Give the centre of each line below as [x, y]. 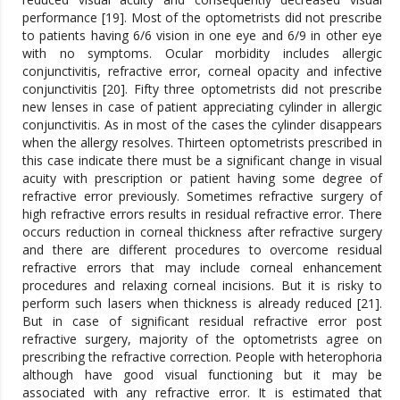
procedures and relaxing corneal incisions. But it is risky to [202, 285]
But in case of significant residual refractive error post [202, 321]
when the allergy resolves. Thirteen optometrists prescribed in [202, 142]
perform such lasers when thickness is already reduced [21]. [202, 303]
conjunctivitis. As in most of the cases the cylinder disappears [202, 124]
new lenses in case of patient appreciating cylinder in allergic [202, 106]
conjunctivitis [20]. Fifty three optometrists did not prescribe [202, 88]
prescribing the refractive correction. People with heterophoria [202, 356]
